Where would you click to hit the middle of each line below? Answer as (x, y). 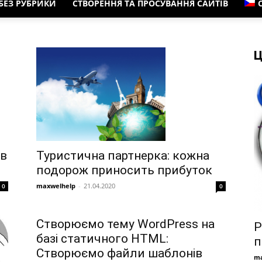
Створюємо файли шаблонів (119, 254)
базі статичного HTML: (102, 239)
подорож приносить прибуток (124, 170)
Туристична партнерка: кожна (123, 155)
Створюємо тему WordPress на (125, 224)
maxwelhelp (56, 185)
